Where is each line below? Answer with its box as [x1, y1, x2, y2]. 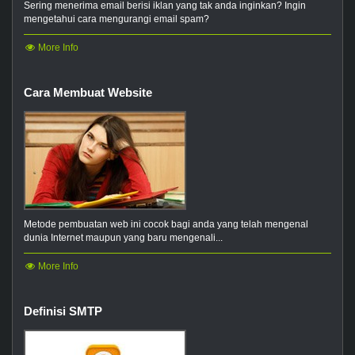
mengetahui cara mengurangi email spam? [24, 13, 209, 25]
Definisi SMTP [24, 303, 102, 318]
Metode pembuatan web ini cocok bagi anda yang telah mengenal [24, 218, 308, 230]
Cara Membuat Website [24, 85, 152, 99]
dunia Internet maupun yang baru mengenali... [24, 231, 223, 243]
